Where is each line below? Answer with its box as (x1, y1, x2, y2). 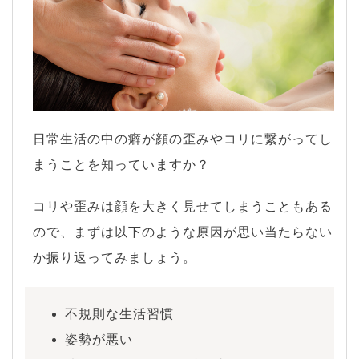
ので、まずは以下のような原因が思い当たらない (33, 224, 333, 239)
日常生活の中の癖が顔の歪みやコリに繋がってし (33, 131, 333, 146)
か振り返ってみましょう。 (33, 250, 196, 264)
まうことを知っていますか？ (33, 157, 210, 171)
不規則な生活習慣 (65, 306, 174, 321)
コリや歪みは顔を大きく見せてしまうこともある (33, 199, 333, 213)
